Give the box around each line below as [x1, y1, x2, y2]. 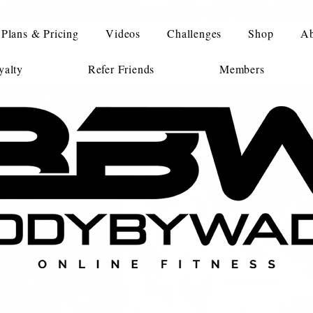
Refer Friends [87, 61, 155, 76]
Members [219, 61, 265, 76]
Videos [105, 26, 140, 41]
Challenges [167, 26, 222, 41]
